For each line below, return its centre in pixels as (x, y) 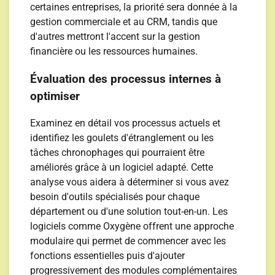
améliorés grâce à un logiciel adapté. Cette (122, 168)
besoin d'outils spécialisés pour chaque (115, 197)
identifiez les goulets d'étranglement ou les (122, 138)
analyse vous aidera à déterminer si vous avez (130, 182)
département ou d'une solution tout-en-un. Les (129, 212)
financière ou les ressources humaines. (114, 51)
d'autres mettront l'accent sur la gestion (115, 36)
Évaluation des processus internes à (126, 79)
